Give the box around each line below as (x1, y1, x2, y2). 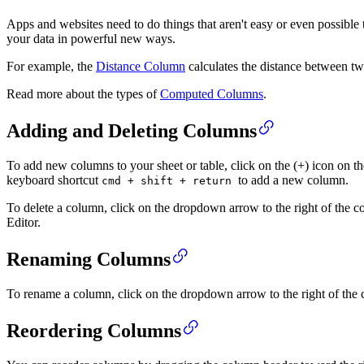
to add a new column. (238, 173, 349, 188)
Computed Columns (160, 87, 263, 102)
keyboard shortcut (6, 173, 102, 188)
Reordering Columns (6, 319, 181, 341)
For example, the (6, 59, 96, 74)
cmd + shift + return (102, 175, 238, 188)
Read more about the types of (6, 87, 160, 102)
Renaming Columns (6, 249, 171, 271)
